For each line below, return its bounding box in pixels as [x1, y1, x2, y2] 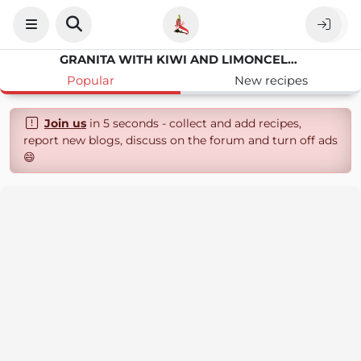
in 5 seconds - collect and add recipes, [85, 116, 301, 131]
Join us [44, 116, 86, 131]
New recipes [234, 73, 308, 88]
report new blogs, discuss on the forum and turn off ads [23, 133, 338, 147]
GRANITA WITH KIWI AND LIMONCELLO [288, 52, 297, 67]
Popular [66, 73, 114, 88]
